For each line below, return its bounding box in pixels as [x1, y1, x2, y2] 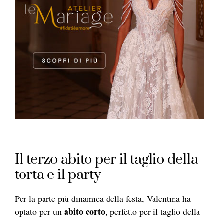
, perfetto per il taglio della [105, 205, 200, 218]
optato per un [15, 205, 62, 218]
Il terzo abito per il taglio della [15, 151, 198, 169]
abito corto [62, 205, 105, 218]
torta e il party [15, 166, 101, 184]
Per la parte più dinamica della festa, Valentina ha [15, 193, 191, 205]
